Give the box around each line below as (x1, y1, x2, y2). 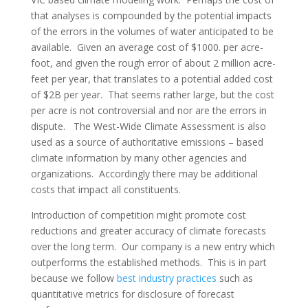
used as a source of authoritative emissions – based (30, 135, 263, 148)
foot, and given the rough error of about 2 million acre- (30, 56, 276, 69)
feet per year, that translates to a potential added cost (30, 71, 273, 85)
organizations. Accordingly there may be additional (30, 166, 258, 180)
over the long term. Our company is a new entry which (30, 239, 275, 253)
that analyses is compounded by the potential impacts (30, 8, 272, 22)
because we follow (30, 271, 117, 285)
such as (216, 271, 253, 285)
